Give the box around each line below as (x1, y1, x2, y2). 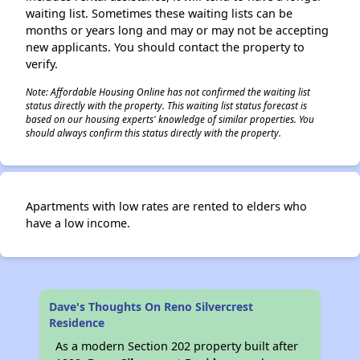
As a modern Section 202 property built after (55, 338, 299, 354)
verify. (26, 56, 58, 72)
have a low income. (26, 215, 130, 231)
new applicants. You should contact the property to (26, 39, 305, 55)
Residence (49, 315, 105, 330)
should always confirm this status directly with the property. (26, 126, 281, 139)
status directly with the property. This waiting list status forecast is (26, 99, 307, 112)
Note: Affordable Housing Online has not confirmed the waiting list (26, 85, 310, 98)
